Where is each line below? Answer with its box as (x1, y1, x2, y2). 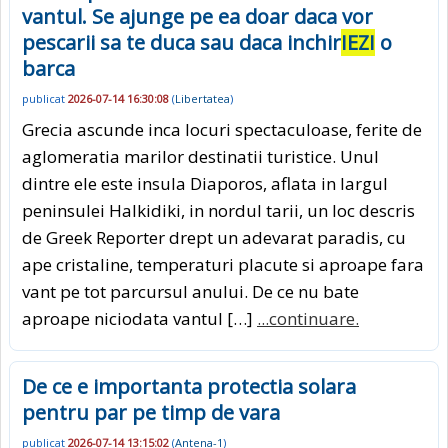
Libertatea (175, 91, 230, 107)
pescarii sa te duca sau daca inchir (22, 28, 341, 56)
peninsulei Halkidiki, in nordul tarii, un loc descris (22, 198, 415, 222)
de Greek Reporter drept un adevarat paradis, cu (22, 225, 406, 249)
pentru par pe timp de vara (22, 398, 280, 426)
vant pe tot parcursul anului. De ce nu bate (22, 279, 359, 303)
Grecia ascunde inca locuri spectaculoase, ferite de (22, 117, 422, 141)
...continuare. (257, 306, 359, 330)
